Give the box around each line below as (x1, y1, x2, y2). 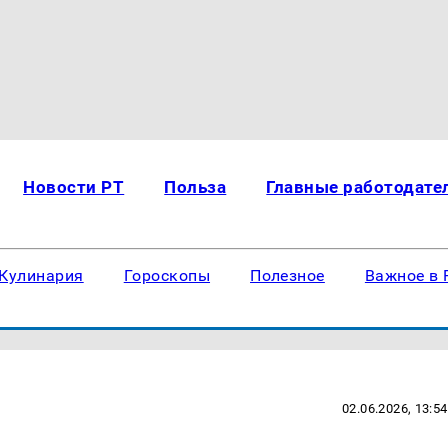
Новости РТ (23, 177, 125, 197)
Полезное (250, 266, 325, 285)
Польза (164, 177, 227, 197)
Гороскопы (123, 266, 211, 285)
